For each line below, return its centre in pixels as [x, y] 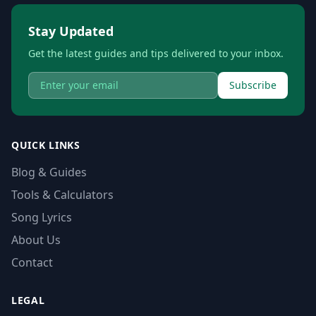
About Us [36, 240]
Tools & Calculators [62, 195]
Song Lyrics [42, 217]
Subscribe [253, 85]
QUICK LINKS [46, 145]
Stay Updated [71, 31]
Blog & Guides [49, 172]
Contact [32, 262]
